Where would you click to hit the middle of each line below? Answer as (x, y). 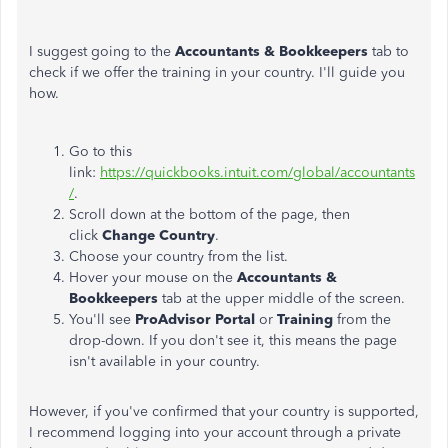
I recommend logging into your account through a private (215, 432)
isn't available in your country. (164, 361)
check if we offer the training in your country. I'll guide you (217, 72)
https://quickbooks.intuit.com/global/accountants (257, 172)
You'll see (102, 319)
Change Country (158, 235)
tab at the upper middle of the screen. (281, 298)
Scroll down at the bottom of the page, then (209, 214)
